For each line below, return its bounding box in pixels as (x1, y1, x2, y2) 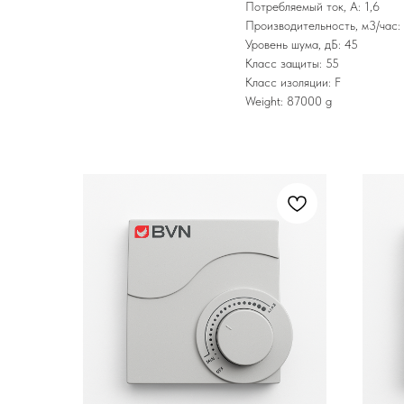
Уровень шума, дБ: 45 (245, 36, 358, 51)
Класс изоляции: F (245, 74, 341, 89)
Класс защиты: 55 (245, 55, 339, 70)
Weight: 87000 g (245, 93, 332, 108)
